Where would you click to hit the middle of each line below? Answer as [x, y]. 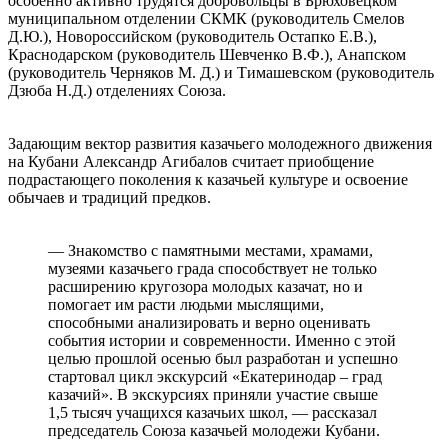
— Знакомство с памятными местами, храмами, [210, 250]
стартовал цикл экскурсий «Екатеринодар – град [215, 376]
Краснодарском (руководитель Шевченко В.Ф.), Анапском [207, 54]
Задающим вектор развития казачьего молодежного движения [220, 143]
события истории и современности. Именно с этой [222, 340]
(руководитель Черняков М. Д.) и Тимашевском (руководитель [221, 72]
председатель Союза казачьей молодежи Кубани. [214, 430]
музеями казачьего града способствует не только [212, 268]
